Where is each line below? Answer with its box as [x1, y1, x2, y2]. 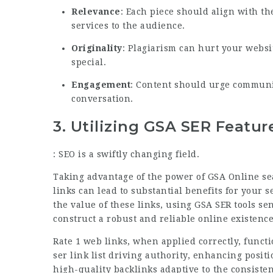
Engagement [71, 80, 130, 90]
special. [71, 57, 106, 68]
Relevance [71, 7, 121, 17]
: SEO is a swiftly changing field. [53, 149, 199, 159]
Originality [71, 43, 122, 54]
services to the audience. [71, 21, 185, 31]
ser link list [53, 250, 106, 260]
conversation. [71, 94, 133, 104]
